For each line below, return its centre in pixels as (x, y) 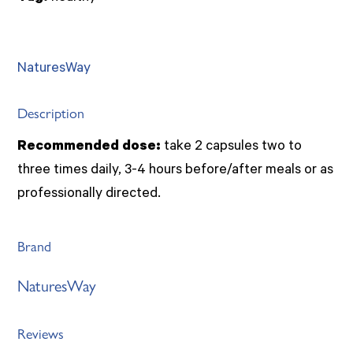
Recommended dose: (89, 147)
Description (51, 112)
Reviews (41, 333)
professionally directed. (89, 194)
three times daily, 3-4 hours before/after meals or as (176, 171)
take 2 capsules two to (232, 147)
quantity (42, 10)
